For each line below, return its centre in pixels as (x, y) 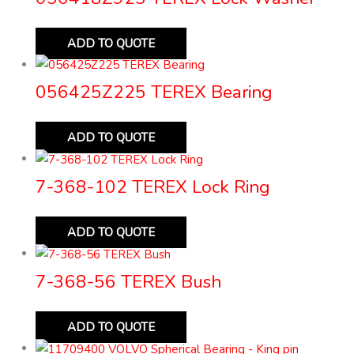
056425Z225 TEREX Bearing (154, 92)
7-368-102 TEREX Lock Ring (153, 187)
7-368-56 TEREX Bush (128, 282)
